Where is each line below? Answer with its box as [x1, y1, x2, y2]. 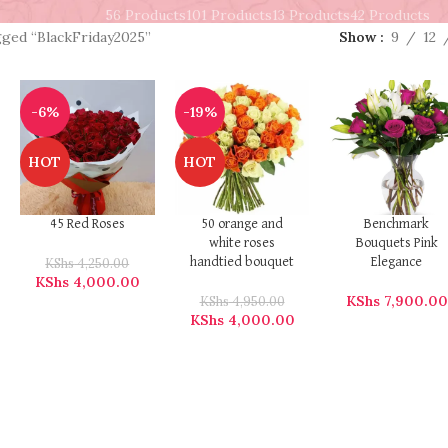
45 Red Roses [49, 217, 125, 231]
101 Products [185, 6, 272, 25]
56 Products [104, 6, 186, 25]
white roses [209, 236, 276, 250]
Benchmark [364, 217, 430, 231]
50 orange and [201, 217, 284, 231]
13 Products [271, 6, 350, 25]
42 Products [349, 6, 430, 25]
